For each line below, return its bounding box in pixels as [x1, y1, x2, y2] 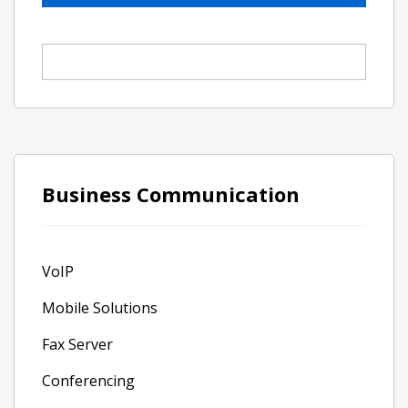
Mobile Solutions [42, 298, 158, 318]
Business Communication [42, 180, 300, 208]
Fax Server [42, 334, 113, 354]
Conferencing [42, 371, 135, 391]
